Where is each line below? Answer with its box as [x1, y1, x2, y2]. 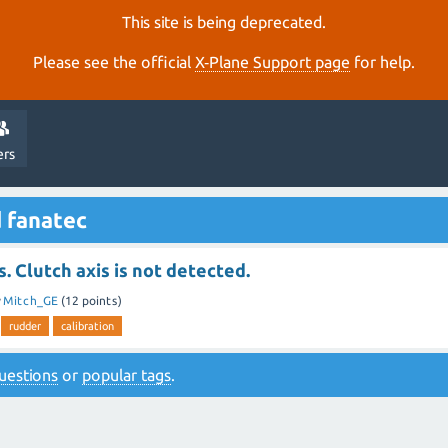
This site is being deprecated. [122, 13, 326, 31]
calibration [61, 320, 114, 332]
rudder [9, 320, 41, 332]
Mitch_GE [3, 293, 58, 307]
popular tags [82, 366, 171, 384]
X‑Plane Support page [195, 53, 350, 71]
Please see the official [33, 53, 195, 71]
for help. [350, 53, 415, 71]
